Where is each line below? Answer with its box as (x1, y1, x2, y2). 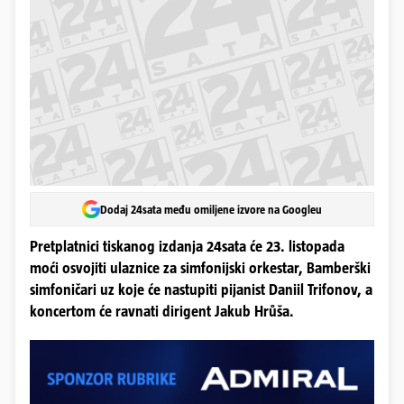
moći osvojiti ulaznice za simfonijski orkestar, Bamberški (30, 260, 371, 277)
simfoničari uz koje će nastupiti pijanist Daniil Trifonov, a (30, 281, 372, 298)
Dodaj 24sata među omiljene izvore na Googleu (100, 202, 322, 216)
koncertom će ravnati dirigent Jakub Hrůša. (30, 303, 294, 320)
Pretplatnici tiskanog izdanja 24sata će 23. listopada (30, 238, 344, 255)
